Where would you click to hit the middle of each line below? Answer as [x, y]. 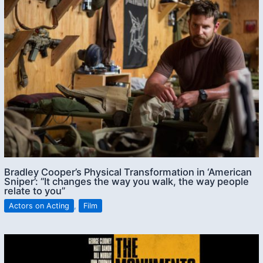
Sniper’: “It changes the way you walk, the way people [127, 181]
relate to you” [35, 190]
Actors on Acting [39, 206]
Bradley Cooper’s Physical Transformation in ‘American [128, 172]
